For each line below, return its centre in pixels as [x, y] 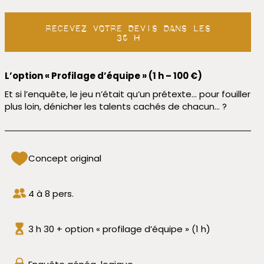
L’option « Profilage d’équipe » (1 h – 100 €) [103, 76]
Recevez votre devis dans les [128, 26]
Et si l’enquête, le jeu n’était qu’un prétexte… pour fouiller [127, 94]
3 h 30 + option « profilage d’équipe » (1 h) [119, 229]
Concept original [65, 158]
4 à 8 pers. [51, 193]
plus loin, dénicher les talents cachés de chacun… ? [115, 107]
